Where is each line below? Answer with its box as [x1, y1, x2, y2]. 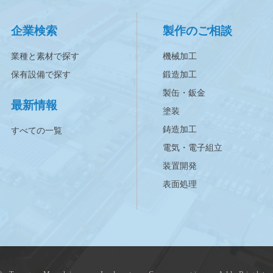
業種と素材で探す [11, 52, 80, 62]
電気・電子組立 [162, 143, 222, 153]
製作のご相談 [162, 24, 232, 38]
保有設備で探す [11, 70, 71, 80]
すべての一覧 [11, 126, 63, 136]
